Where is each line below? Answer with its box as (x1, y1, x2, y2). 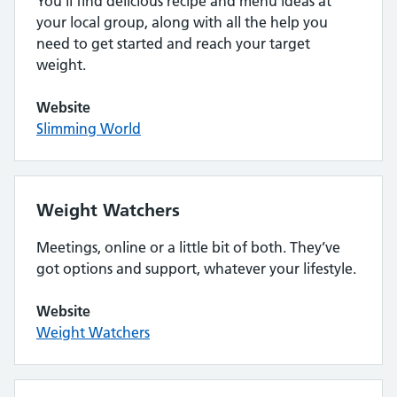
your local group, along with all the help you (36, 13, 328, 31)
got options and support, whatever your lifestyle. (36, 260, 356, 277)
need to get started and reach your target (36, 35, 310, 52)
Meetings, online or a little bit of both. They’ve (36, 238, 340, 256)
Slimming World (36, 120, 141, 137)
